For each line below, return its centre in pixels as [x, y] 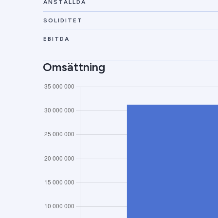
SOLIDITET [63, 20]
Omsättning [74, 67]
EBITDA [56, 39]
